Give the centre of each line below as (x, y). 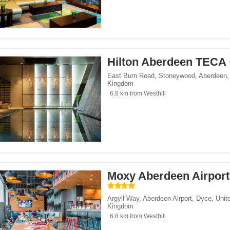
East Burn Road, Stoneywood (151, 76)
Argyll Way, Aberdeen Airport (150, 199)
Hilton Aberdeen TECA (167, 62)
